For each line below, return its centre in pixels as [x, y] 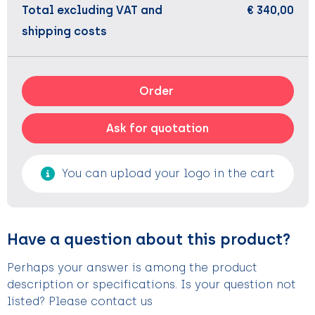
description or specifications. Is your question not [151, 284]
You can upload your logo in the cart [168, 173]
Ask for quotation [157, 128]
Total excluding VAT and [92, 10]
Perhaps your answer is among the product [132, 268]
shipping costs [64, 31]
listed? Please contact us [79, 301]
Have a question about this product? [148, 239]
